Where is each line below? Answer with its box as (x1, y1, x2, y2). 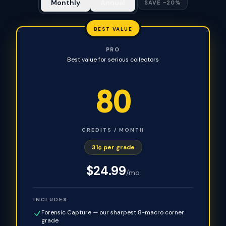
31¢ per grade (91, 143, 135, 151)
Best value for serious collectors (67, 55, 159, 64)
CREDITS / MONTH (82, 127, 144, 133)
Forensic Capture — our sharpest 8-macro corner (41, 208, 184, 216)
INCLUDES (33, 196, 68, 203)
